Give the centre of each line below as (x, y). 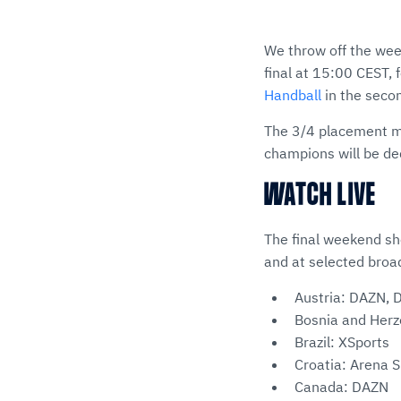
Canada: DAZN (341, 387)
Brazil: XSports (342, 342)
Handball (293, 95)
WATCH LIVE (320, 196)
